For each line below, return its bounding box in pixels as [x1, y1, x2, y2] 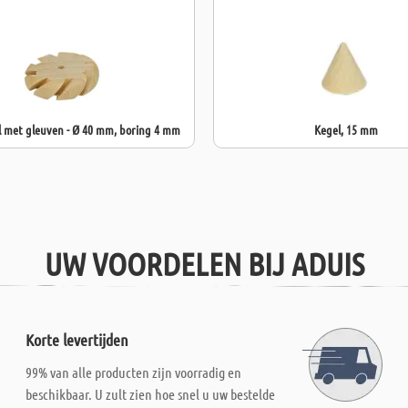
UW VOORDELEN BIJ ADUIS [44, 244, 364, 282]
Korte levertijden [25, 330, 129, 350]
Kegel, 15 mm [313, 121, 378, 138]
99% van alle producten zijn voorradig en [25, 363, 242, 381]
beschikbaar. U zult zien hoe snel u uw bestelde [25, 385, 276, 403]
